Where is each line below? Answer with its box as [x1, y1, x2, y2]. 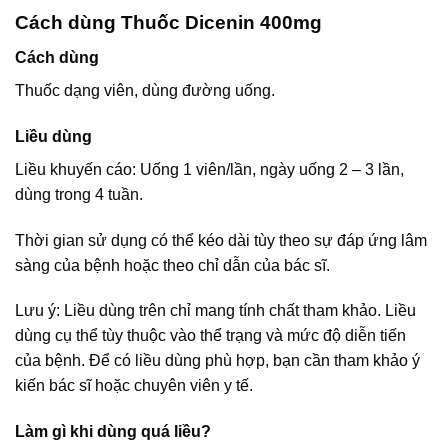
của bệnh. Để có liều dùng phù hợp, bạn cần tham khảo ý [15, 352, 420, 370]
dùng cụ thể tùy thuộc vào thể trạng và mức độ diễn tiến [15, 327, 406, 345]
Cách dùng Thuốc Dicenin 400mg [15, 12, 322, 34]
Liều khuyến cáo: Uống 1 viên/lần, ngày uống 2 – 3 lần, [15, 160, 404, 178]
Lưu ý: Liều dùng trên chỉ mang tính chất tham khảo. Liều [15, 302, 416, 320]
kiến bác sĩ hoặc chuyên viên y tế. [15, 377, 253, 395]
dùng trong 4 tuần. [15, 185, 143, 203]
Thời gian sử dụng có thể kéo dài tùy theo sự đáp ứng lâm [15, 231, 427, 249]
